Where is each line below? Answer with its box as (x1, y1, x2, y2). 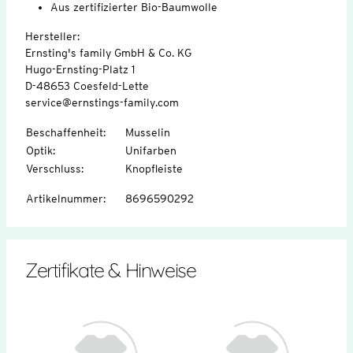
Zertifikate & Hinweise (25, 257, 196, 282)
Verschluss (26, 162, 81, 175)
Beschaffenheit (26, 125, 103, 139)
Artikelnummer (26, 191, 103, 205)
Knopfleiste (125, 162, 183, 175)
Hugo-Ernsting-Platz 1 (25, 62, 135, 76)
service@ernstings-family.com (25, 95, 179, 109)
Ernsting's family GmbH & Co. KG (25, 46, 191, 59)
